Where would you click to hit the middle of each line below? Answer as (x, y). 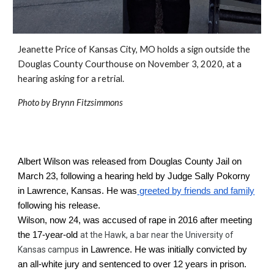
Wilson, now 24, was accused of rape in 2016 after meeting (135, 220)
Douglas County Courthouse (76, 64)
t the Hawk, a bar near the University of (160, 235)
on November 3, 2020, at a (188, 64)
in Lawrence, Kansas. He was (78, 191)
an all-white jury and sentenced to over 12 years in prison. (132, 265)
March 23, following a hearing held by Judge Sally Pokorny (134, 176)
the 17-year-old (49, 235)
